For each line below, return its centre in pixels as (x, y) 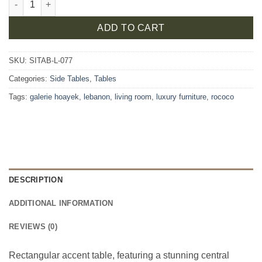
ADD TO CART (131, 27)
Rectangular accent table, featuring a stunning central (119, 256)
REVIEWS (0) (33, 227)
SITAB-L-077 (51, 60)
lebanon (97, 96)
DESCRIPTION (36, 180)
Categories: (29, 78)
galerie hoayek (54, 96)
